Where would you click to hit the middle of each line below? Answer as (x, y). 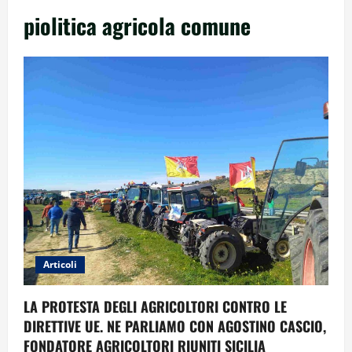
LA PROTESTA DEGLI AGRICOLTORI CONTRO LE (155, 306)
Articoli (60, 264)
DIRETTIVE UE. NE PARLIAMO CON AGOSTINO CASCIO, (175, 326)
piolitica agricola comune (137, 25)
